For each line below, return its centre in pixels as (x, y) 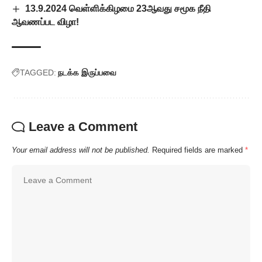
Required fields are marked (199, 150)
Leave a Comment (83, 126)
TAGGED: (38, 72)
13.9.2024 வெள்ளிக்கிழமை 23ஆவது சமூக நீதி (118, 8)
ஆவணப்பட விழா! (45, 22)
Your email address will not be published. (81, 150)
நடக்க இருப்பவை (87, 72)
